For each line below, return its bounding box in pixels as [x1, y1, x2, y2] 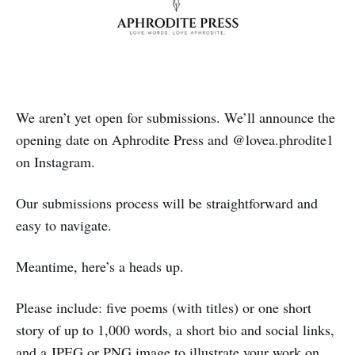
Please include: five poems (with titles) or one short [16, 297, 311, 317]
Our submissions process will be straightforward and [16, 193, 318, 212]
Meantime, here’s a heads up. [16, 256, 184, 276]
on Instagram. [16, 151, 95, 171]
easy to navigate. [16, 215, 112, 235]
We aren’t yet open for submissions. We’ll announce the [16, 107, 335, 127]
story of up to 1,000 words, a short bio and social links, [16, 319, 334, 339]
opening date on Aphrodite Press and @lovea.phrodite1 [16, 129, 334, 149]
